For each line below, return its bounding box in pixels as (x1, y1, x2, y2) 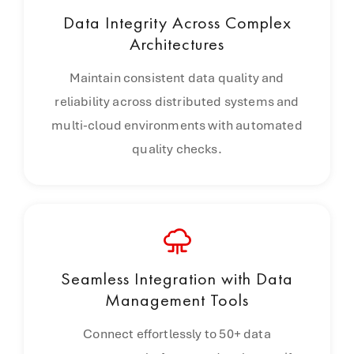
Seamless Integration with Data (61, 267, 293, 290)
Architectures (130, 32, 224, 55)
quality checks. (132, 141, 222, 157)
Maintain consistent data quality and (70, 70, 284, 86)
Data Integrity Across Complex (62, 11, 292, 34)
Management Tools (105, 288, 249, 311)
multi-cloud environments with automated (51, 117, 303, 134)
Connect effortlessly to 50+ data (83, 326, 271, 342)
